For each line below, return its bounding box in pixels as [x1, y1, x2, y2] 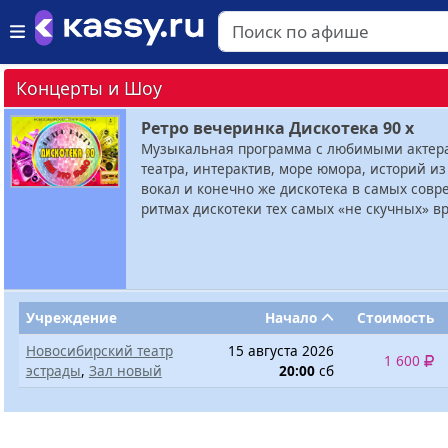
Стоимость [357, 308, 435, 327]
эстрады [25, 361, 81, 380]
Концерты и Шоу [16, 76, 162, 100]
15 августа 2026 [228, 341, 335, 360]
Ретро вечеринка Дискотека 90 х [141, 117, 414, 139]
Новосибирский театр [25, 341, 173, 360]
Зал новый [88, 361, 162, 380]
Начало [264, 308, 321, 327]
